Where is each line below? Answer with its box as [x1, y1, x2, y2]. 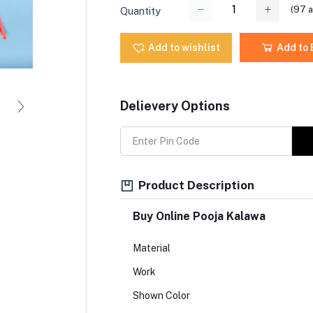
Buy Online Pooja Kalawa [132, 210, 265, 224]
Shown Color [132, 290, 192, 302]
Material [132, 242, 170, 254]
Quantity [119, 4, 161, 17]
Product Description [135, 177, 254, 192]
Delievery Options [119, 98, 230, 113]
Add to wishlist [147, 41, 220, 53]
